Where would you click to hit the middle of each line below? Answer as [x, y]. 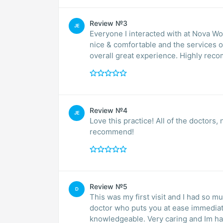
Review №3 [109, 23]
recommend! [112, 132]
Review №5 [109, 187]
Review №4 [109, 111]
